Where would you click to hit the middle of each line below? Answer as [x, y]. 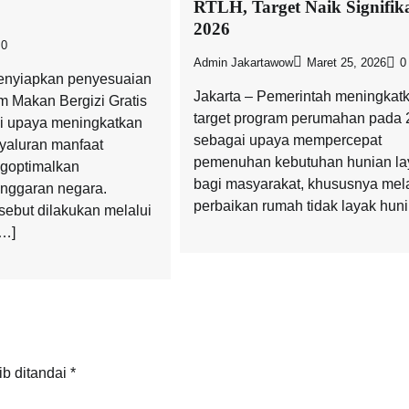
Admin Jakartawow [243, 63]
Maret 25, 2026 [346, 63]
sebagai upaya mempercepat [287, 140]
